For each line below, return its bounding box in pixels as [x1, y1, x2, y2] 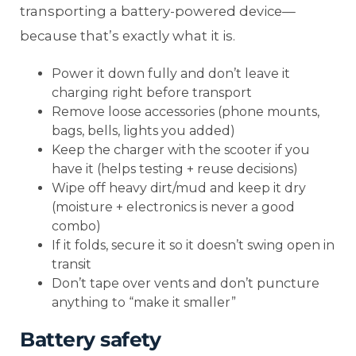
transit [52, 256, 91, 272]
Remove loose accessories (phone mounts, [52, 103, 319, 119]
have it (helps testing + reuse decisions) [52, 161, 298, 176]
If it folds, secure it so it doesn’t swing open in [52, 237, 335, 253]
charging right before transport [52, 84, 252, 100]
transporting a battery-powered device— [20, 2, 296, 19]
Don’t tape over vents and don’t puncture [52, 275, 319, 291]
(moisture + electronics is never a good [52, 199, 295, 215]
